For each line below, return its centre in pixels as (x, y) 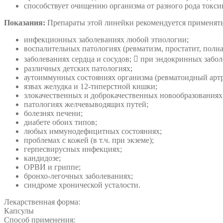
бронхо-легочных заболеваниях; (78, 176)
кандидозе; (42, 158)
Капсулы (19, 211)
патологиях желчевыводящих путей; (86, 104)
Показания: (25, 22)
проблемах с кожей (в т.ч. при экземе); (89, 140)
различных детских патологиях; (78, 68)
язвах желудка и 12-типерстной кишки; (91, 86)
